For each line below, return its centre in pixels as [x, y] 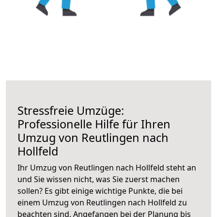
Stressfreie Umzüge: [71, 110]
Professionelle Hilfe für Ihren [94, 124]
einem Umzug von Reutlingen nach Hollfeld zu [102, 202]
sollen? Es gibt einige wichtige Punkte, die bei [100, 191]
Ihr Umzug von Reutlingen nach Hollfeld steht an [107, 167]
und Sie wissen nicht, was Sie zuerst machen [99, 179]
